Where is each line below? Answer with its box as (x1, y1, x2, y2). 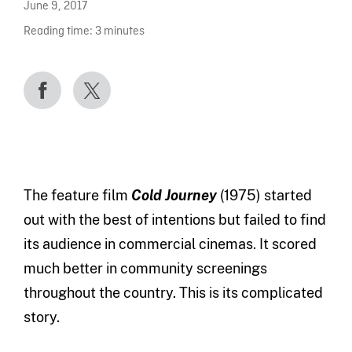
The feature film (23, 187, 131, 204)
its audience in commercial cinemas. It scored (23, 236, 317, 253)
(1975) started (216, 187, 312, 204)
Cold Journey (130, 187, 217, 204)
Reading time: (23, 24, 93, 39)
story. (23, 309, 60, 326)
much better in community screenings (23, 260, 267, 277)
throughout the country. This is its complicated (23, 284, 323, 302)
